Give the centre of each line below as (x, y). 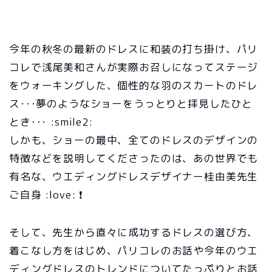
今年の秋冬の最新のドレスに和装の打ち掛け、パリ (134, 49)
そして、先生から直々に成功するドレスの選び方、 (134, 232)
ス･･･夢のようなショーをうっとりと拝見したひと (131, 104)
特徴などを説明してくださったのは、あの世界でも (134, 158)
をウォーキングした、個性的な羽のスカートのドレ (134, 85)
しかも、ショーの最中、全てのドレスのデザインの (134, 140)
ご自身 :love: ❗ (46, 195)
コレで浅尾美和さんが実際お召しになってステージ (134, 67)
